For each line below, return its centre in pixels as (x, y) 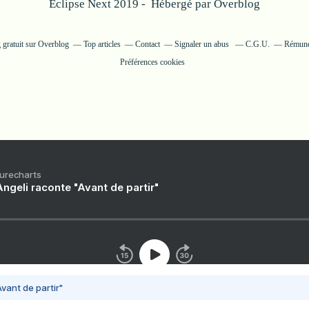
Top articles (102, 44)
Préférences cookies (152, 62)
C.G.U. (258, 44)
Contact (148, 44)
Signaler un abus (203, 44)
